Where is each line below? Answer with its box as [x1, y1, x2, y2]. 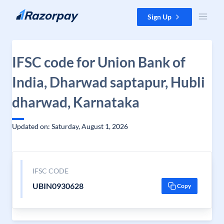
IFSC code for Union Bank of [12, 53, 185, 70]
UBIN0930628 [32, 181, 83, 190]
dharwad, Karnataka [12, 93, 139, 110]
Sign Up [147, 12, 171, 21]
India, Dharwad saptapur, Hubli [12, 73, 205, 90]
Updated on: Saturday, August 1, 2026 [12, 122, 128, 130]
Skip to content [8, 8, 55, 17]
